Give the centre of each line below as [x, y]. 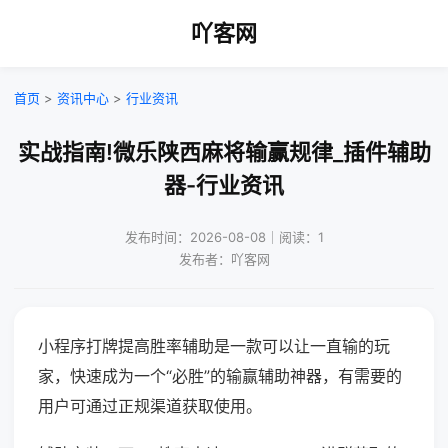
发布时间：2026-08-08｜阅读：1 [224, 237]
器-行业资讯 [224, 185]
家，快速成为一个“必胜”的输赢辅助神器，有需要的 [220, 376]
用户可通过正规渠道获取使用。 [150, 406]
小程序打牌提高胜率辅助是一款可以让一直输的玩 [214, 346]
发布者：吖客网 [224, 259]
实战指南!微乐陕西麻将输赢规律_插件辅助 [224, 152]
